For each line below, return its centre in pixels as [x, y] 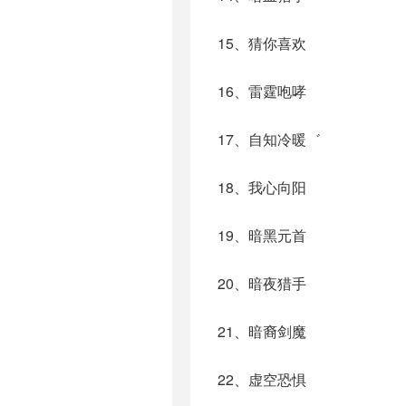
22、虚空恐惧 [262, 379]
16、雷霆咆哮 [262, 91]
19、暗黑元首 [262, 235]
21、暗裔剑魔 [262, 331]
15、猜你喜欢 [262, 43]
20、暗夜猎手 [262, 283]
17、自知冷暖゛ [269, 139]
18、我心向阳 [262, 187]
